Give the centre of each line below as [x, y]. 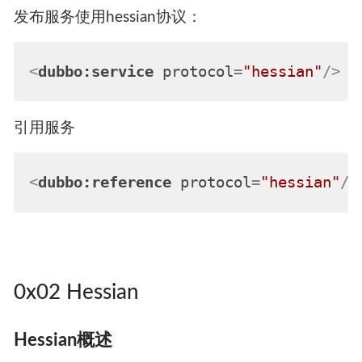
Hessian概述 [63, 341]
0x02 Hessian [76, 293]
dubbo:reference [104, 183]
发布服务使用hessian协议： [107, 17]
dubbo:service [95, 72]
